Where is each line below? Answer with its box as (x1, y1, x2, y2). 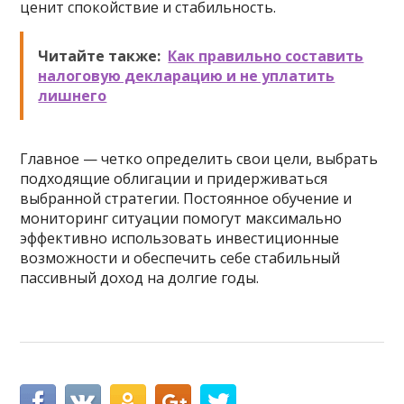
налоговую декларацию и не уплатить (38, 66, 335, 86)
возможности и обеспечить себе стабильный (20, 248, 341, 268)
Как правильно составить (168, 46, 364, 66)
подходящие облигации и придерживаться (20, 169, 328, 188)
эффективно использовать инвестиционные (20, 228, 340, 248)
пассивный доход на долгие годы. (20, 268, 260, 288)
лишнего (38, 86, 107, 106)
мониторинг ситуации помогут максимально (20, 208, 343, 228)
